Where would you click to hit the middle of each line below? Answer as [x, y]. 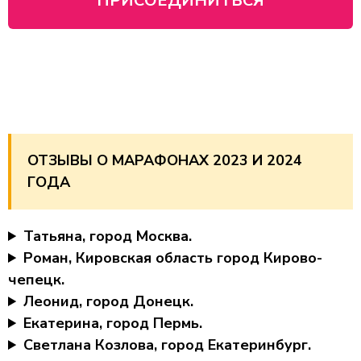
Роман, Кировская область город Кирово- [173, 258]
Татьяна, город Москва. [108, 236]
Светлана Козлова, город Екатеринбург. [168, 345]
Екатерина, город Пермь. [113, 323]
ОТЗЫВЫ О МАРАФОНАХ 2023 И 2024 [165, 160]
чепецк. [36, 280]
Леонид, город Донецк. [109, 301]
